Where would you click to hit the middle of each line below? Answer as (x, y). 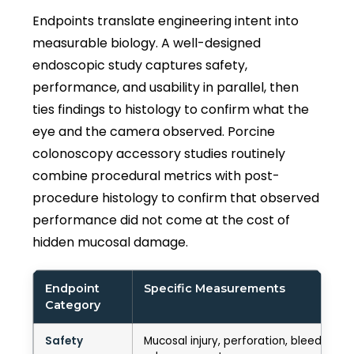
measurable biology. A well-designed (147, 43)
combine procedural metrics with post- (156, 175)
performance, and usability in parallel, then (166, 87)
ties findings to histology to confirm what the (171, 109)
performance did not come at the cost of (161, 220)
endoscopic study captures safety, (140, 65)
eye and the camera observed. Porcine (154, 131)
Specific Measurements (215, 288)
